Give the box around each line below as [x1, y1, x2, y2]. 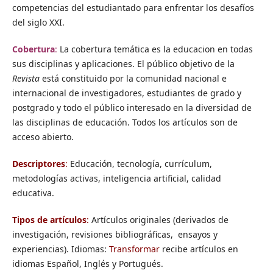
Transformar [108, 243, 160, 255]
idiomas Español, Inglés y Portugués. [12, 258, 163, 270]
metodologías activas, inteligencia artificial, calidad [12, 172, 221, 185]
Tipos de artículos [12, 214, 87, 226]
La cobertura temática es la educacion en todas [57, 43, 253, 55]
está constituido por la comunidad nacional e [39, 73, 227, 85]
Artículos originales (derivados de [88, 214, 229, 226]
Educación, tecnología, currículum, [67, 158, 212, 170]
